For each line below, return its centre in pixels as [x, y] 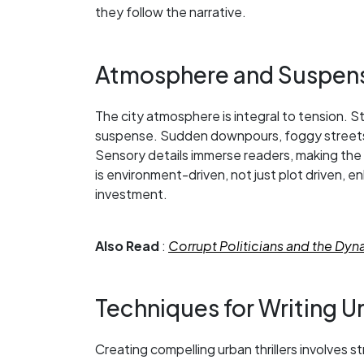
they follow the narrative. [171, 12]
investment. [131, 193]
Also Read [127, 245]
